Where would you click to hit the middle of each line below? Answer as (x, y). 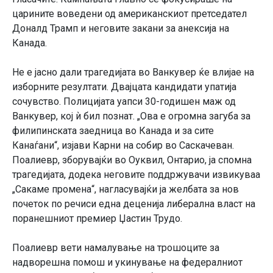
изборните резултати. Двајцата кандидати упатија (124, 87)
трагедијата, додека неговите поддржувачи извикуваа (136, 174)
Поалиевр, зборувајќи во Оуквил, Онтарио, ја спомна (132, 160)
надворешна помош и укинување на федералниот (127, 262)
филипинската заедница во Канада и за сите (113, 130)
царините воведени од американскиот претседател (129, 13)
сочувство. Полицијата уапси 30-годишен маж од (124, 101)
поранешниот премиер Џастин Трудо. (97, 218)
